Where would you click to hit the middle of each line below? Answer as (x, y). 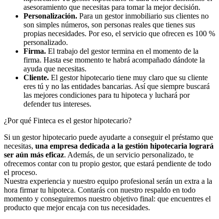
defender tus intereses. (57, 104)
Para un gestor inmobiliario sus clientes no (143, 16)
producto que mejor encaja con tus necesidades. (77, 208)
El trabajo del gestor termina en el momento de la (122, 51)
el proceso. (21, 172)
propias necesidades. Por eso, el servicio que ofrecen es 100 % (119, 33)
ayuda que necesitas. (55, 69)
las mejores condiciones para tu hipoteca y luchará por (107, 95)
